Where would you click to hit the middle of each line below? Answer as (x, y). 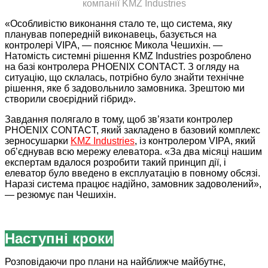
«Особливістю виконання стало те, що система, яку (118, 24)
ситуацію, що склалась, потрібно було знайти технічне (124, 78)
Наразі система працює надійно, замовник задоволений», (133, 184)
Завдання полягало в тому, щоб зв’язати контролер (119, 120)
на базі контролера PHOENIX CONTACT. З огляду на (122, 67)
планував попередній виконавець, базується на (111, 35)
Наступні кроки (59, 239)
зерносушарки (38, 141)
